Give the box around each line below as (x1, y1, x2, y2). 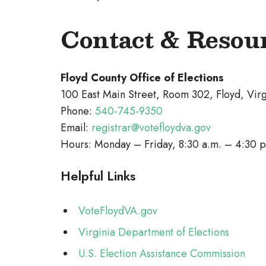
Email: (61, 120, 91, 136)
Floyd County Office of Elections (61, 70, 224, 86)
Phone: (61, 103, 95, 119)
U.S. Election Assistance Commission (78, 246, 245, 262)
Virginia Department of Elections (78, 224, 229, 240)
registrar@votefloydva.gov (91, 120, 211, 136)
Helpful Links (61, 167, 135, 186)
